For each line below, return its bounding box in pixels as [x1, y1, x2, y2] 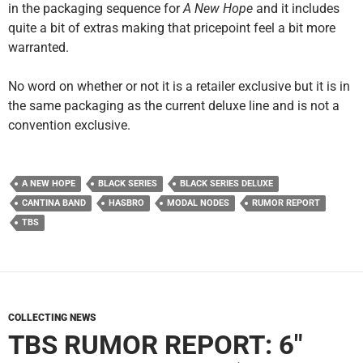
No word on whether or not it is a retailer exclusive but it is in [8, 79, 350, 95]
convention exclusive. [8, 117, 130, 134]
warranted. [8, 40, 69, 56]
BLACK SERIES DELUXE [180, 178, 273, 190]
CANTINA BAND [22, 198, 86, 209]
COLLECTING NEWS [8, 312, 96, 324]
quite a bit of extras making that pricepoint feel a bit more [8, 20, 335, 36]
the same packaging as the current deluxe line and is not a [8, 98, 340, 114]
